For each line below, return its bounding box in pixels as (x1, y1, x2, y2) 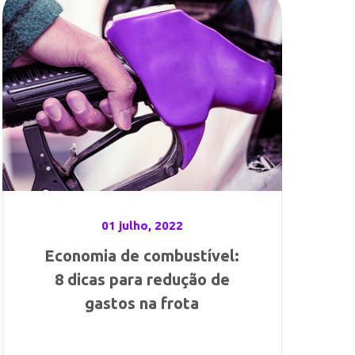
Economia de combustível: (44, 246, 240, 265)
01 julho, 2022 (101, 219, 183, 232)
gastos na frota (85, 294, 200, 312)
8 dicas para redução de (54, 270, 230, 288)
